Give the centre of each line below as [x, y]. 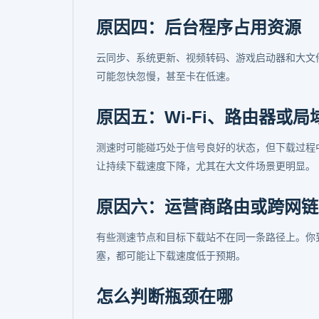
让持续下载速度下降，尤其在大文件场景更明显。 [206, 166]
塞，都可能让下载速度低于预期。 [171, 256]
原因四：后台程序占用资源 [199, 27]
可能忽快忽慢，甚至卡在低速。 [166, 76]
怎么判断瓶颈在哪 [164, 297]
